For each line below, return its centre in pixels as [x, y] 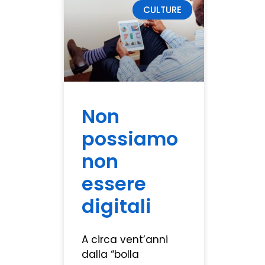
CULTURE [162, 10]
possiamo [130, 139]
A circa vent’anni [125, 240]
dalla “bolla [110, 255]
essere [114, 184]
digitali [116, 206]
